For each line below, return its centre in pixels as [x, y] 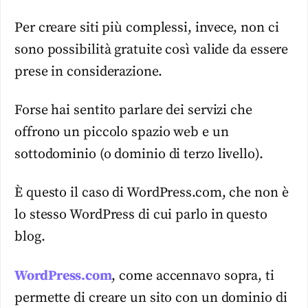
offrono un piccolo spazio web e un [122, 132]
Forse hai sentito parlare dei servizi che [133, 110]
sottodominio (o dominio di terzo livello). [139, 154]
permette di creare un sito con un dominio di [151, 298]
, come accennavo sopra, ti [193, 276]
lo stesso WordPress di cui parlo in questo [141, 215]
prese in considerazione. [88, 71]
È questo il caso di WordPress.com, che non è [152, 193]
